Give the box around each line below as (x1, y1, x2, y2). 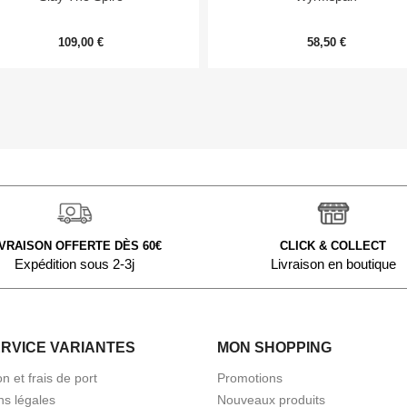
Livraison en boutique (270, 256, 396, 273)
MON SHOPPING (217, 340, 332, 356)
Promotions (217, 371, 283, 386)
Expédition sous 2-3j (14, 256, 134, 273)
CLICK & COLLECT (280, 239, 386, 253)
